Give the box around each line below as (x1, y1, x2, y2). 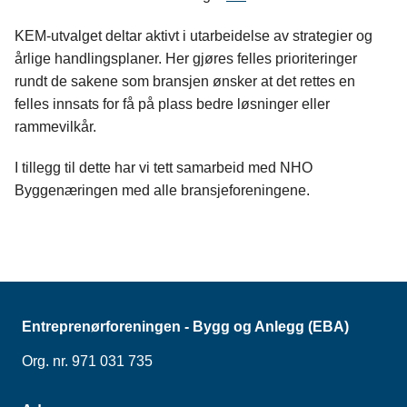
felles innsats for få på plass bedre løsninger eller (15, 96, 330, 112)
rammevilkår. (15, 119, 96, 134)
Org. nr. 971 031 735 (22, 353, 153, 369)
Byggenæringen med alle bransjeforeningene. (15, 183, 310, 198)
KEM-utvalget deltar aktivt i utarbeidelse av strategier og (15, 28, 372, 44)
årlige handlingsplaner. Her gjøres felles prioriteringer (15, 51, 357, 66)
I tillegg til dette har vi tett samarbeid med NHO (15, 160, 313, 175)
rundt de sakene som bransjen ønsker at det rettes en (15, 74, 355, 89)
